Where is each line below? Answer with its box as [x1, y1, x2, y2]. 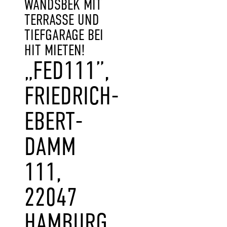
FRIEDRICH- [24, 81, 119, 111]
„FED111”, [24, 55, 110, 86]
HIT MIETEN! [24, 41, 85, 59]
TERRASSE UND [24, 11, 99, 29]
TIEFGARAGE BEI [24, 26, 103, 44]
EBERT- [24, 106, 83, 136]
